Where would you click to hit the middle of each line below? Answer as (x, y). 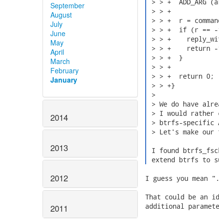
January (64, 79)
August (61, 14)
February (65, 70)
